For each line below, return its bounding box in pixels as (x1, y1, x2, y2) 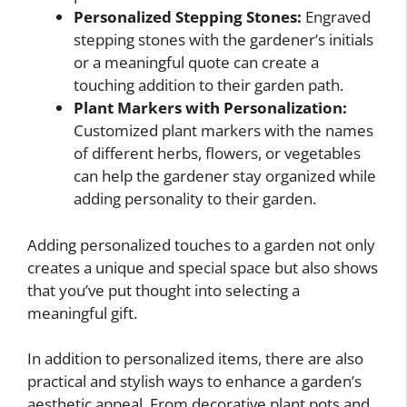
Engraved (302, 6, 371, 28)
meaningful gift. (27, 302, 137, 323)
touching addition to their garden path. (74, 74, 343, 96)
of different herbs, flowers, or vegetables (74, 143, 361, 164)
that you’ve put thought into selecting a (27, 279, 300, 301)
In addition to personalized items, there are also (27, 348, 363, 370)
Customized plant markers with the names (74, 120, 373, 142)
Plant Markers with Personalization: (74, 97, 347, 119)
